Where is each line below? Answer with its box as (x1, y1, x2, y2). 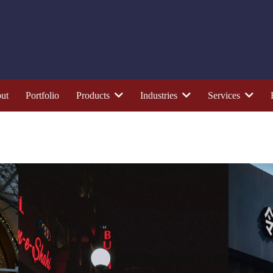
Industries (140, 90, 180, 101)
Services (207, 90, 243, 101)
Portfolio (25, 90, 59, 101)
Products (76, 90, 112, 101)
